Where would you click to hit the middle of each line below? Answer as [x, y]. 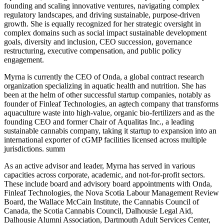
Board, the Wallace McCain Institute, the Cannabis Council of [101, 202]
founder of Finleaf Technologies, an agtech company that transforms [111, 104]
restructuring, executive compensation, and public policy [93, 51]
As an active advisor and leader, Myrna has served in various [99, 166]
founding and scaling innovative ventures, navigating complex [102, 6]
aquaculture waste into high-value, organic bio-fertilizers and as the [109, 113]
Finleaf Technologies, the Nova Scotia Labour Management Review [111, 193]
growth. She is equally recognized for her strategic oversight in [102, 24]
